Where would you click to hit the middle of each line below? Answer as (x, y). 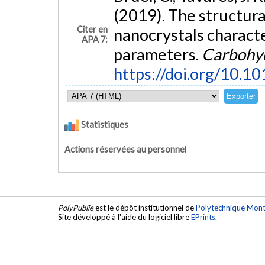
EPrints (203, 217)
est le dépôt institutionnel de (145, 207)
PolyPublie (76, 207)
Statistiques (104, 125)
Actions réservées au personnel (125, 150)
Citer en (93, 29)
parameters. (157, 54)
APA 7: (95, 39)
